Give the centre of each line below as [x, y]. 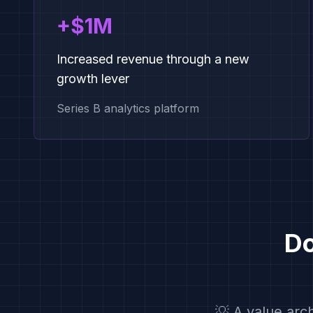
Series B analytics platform [128, 108]
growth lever [93, 79]
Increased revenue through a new [153, 59]
